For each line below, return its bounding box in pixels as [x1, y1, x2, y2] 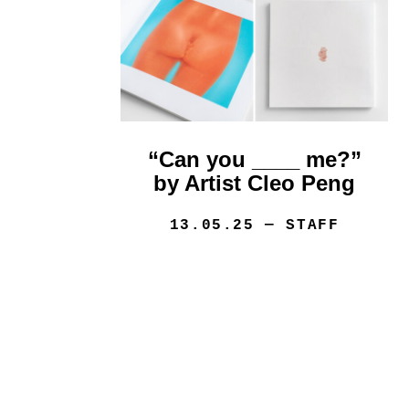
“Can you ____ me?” [147, 147, 362, 173]
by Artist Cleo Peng [153, 171, 356, 196]
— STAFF [254, 217, 340, 235]
